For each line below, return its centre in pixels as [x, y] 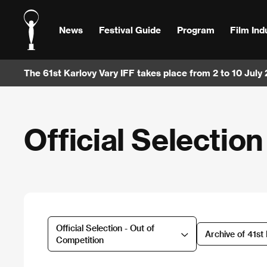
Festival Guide [130, 30]
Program [195, 30]
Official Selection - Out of [105, 228]
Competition [80, 240]
